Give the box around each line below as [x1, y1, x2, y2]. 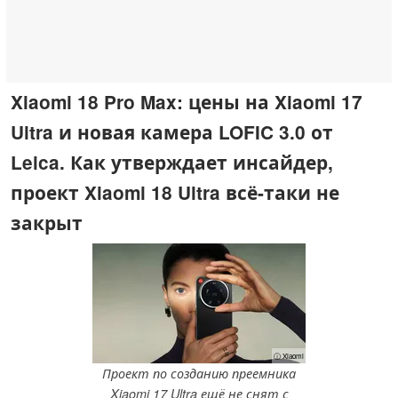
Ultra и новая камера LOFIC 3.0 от [11, 118, 333, 145]
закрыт [11, 209, 83, 235]
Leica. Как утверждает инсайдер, [11, 148, 333, 175]
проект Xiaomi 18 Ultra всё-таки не [11, 179, 339, 205]
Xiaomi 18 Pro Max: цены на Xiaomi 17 [11, 88, 362, 115]
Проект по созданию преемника [102, 364, 296, 383]
